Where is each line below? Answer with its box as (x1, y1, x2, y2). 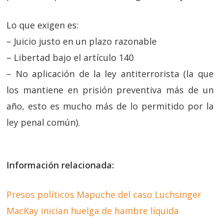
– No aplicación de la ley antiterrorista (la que (6, 67, 214, 80)
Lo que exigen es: (6, 19, 79, 31)
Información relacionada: (6, 159, 114, 171)
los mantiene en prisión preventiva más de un (6, 83, 214, 96)
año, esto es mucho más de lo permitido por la (6, 100, 214, 112)
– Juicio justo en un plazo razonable (6, 35, 157, 47)
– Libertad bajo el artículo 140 (6, 51, 134, 63)
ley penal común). (6, 116, 81, 128)
